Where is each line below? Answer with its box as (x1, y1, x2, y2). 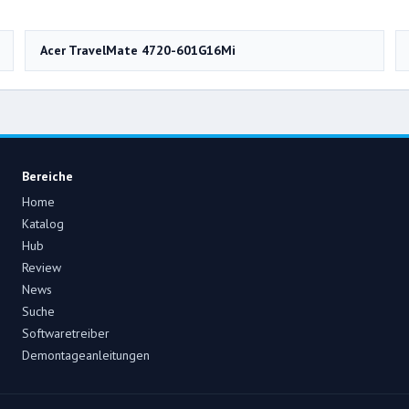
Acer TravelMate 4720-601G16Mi (40, 41, 236, 58)
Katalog (22, 215, 64, 232)
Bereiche (22, 167, 73, 184)
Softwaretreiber (22, 324, 110, 341)
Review (22, 258, 61, 276)
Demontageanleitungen (22, 346, 150, 363)
